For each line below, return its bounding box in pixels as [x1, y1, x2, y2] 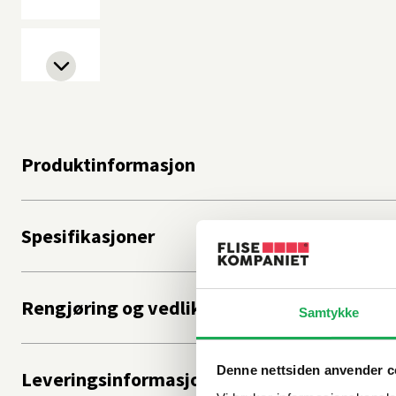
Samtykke [298, 304, 360, 320]
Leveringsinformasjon [21, 366, 211, 392]
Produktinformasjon [21, 151, 195, 177]
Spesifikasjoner [21, 223, 155, 248]
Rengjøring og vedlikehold [21, 294, 249, 320]
